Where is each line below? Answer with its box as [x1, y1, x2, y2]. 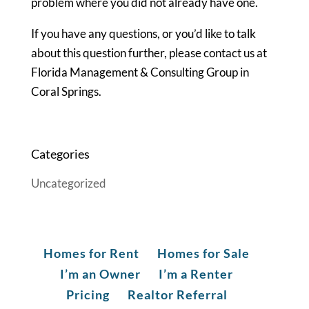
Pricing [66, 286, 110, 302]
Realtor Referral [127, 286, 228, 302]
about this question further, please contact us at [30, 45, 267, 60]
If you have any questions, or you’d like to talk [30, 26, 256, 41]
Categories [30, 146, 90, 161]
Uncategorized [30, 175, 106, 190]
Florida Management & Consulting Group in [30, 64, 249, 79]
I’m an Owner [60, 266, 141, 281]
